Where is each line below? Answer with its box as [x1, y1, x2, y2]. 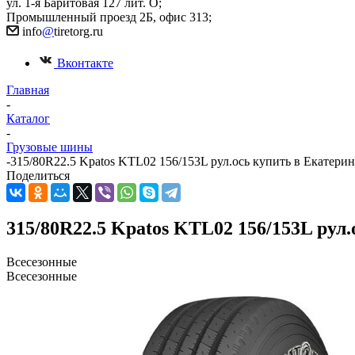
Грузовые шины [6, 140, 93, 154]
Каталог [6, 112, 50, 125]
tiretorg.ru [54, 25, 103, 38]
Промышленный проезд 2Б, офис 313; [6, 10, 215, 24]
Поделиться [6, 169, 70, 182]
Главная [6, 83, 49, 97]
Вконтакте [57, 56, 113, 70]
